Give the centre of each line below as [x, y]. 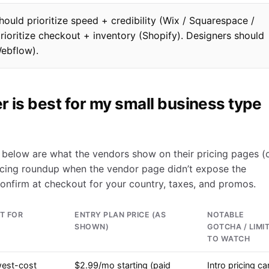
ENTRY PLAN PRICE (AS [120, 215]
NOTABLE [226, 215]
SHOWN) [92, 227]
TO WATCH [228, 239]
